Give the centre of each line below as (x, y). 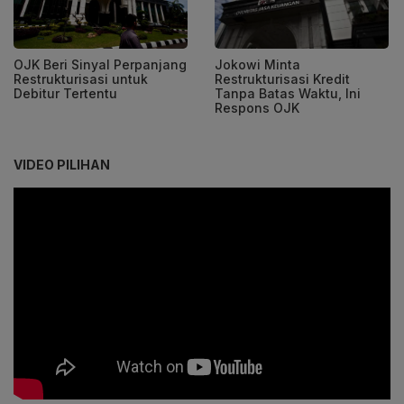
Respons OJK (257, 107)
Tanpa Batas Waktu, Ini (288, 93)
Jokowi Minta (257, 64)
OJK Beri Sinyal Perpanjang (100, 64)
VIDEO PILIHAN (62, 164)
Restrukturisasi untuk (81, 78)
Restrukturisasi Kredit (282, 78)
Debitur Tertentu (65, 93)
